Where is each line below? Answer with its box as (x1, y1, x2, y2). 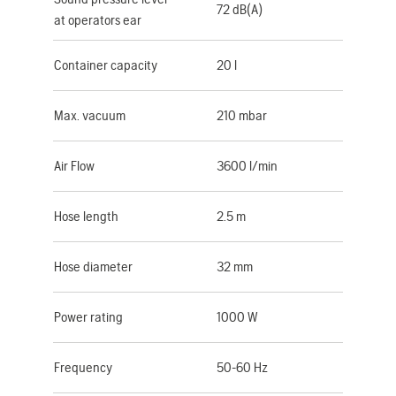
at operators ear (54, 11, 141, 28)
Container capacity (54, 56, 157, 73)
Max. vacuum (54, 106, 126, 124)
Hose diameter (54, 257, 133, 275)
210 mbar (217, 106, 267, 124)
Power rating (54, 308, 123, 325)
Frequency (54, 358, 112, 376)
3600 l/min (217, 156, 278, 174)
